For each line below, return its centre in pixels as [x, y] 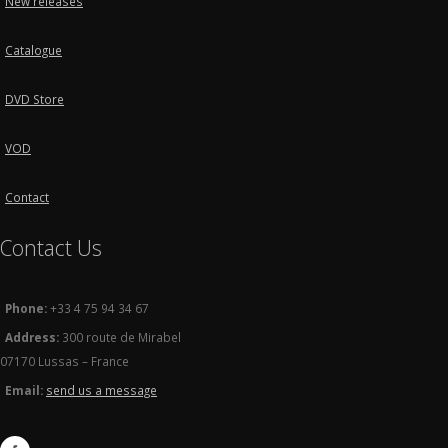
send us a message [101, 390]
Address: [33, 337]
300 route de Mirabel [121, 337]
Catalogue [33, 50]
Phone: [26, 308]
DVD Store [34, 99]
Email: [24, 390]
